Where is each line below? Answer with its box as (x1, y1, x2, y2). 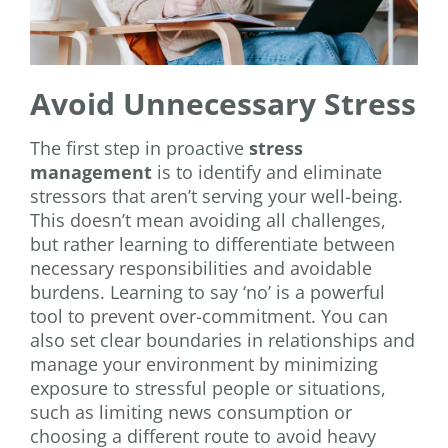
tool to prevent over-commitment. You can (30, 303, 388, 328)
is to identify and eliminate (152, 159, 382, 184)
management (30, 159, 152, 184)
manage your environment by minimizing (30, 351, 378, 376)
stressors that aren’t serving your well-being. (30, 183, 403, 208)
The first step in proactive (30, 135, 249, 160)
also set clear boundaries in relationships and (30, 327, 415, 352)
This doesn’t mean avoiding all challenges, (30, 207, 386, 232)
